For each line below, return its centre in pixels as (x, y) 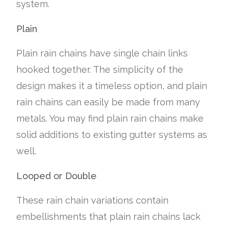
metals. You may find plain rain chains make (110, 118)
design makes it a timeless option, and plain (112, 85)
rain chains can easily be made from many (108, 102)
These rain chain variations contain (93, 200)
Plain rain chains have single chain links (102, 53)
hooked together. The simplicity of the (100, 69)
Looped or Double (57, 176)
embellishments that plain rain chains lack (109, 216)
